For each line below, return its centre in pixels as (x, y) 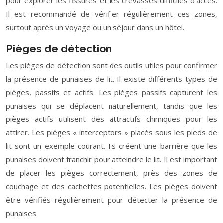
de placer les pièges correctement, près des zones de (111, 173)
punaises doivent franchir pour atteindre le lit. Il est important (111, 159)
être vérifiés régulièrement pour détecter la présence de (111, 200)
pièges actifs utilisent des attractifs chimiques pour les (111, 119)
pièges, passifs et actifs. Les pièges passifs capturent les (111, 92)
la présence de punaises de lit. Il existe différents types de (111, 79)
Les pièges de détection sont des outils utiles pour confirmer (111, 65)
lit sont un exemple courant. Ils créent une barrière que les (111, 146)
